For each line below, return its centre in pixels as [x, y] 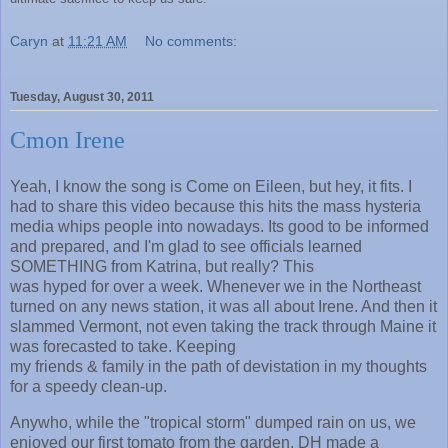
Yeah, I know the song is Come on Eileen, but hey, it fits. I [211, 187]
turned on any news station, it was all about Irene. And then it [223, 307]
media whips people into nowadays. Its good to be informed [219, 227]
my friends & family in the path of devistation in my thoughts [218, 367]
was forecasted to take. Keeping [123, 347]
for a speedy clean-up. [88, 387]
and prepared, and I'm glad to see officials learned [186, 247]
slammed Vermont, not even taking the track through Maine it [223, 327]
